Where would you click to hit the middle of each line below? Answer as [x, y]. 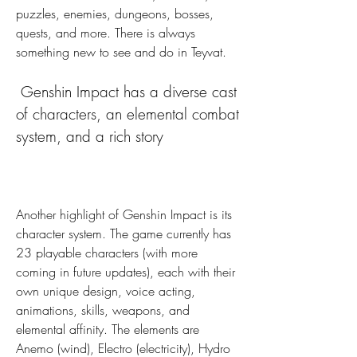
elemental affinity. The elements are [108, 330]
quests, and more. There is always [106, 33]
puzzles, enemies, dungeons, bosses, [115, 14]
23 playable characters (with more [107, 253]
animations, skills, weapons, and [103, 310]
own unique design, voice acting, [106, 291]
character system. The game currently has [124, 234]
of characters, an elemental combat [127, 114]
